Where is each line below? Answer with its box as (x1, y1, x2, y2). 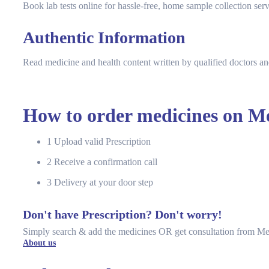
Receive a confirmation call (54, 156, 157, 167)
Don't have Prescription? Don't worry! (23, 208, 222, 222)
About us (23, 238, 56, 248)
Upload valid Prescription (54, 136, 151, 147)
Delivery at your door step (54, 177, 153, 187)
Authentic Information (23, 28, 186, 47)
